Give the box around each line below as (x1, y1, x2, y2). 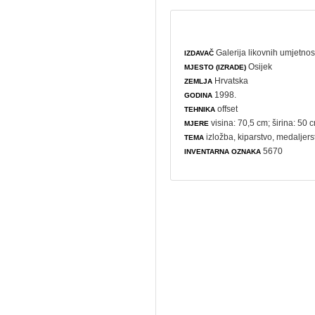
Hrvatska (212, 75, 249, 86)
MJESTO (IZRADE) (184, 63, 247, 71)
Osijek (246, 61, 273, 72)
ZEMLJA (184, 77, 213, 85)
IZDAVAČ (184, 49, 214, 57)
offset (215, 103, 238, 114)
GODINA (184, 91, 213, 99)
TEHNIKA (184, 105, 216, 113)
